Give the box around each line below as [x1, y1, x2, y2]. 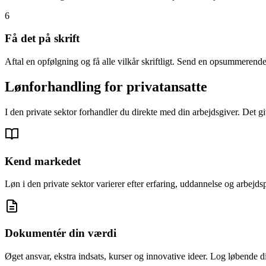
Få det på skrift [5, 32, 80, 45]
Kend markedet [5, 154, 81, 167]
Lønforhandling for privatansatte [5, 78, 207, 94]
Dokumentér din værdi [5, 227, 116, 240]
